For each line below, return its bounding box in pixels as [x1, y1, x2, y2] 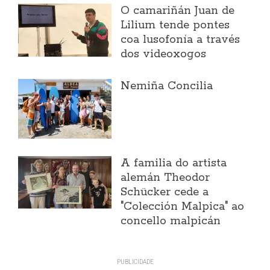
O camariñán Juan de [121, 4, 235, 19]
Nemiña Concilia [121, 79, 213, 94]
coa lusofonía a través [121, 33, 240, 48]
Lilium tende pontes [121, 18, 230, 33]
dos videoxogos [121, 47, 207, 62]
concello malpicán [121, 214, 221, 229]
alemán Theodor [121, 171, 210, 186]
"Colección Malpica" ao [121, 199, 245, 215]
